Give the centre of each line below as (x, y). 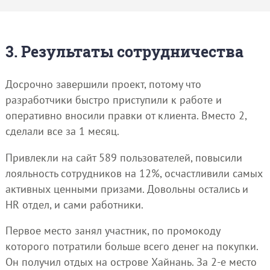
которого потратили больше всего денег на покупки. (131, 246)
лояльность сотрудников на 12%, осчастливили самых (134, 173)
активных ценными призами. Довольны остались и (127, 189)
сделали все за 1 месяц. (62, 131)
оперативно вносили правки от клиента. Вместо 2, (126, 116)
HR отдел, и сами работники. (74, 204)
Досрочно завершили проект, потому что (103, 84)
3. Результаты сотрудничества (124, 51)
